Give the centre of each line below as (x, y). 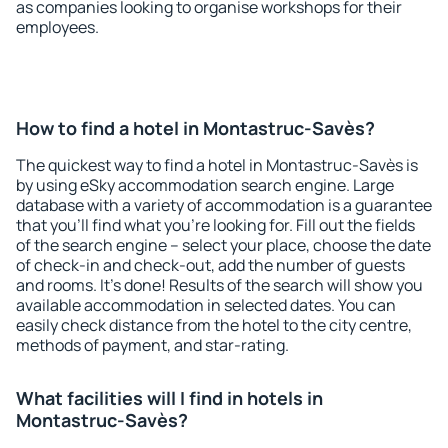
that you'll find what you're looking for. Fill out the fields (215, 225)
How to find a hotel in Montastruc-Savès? (195, 128)
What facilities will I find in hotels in (169, 398)
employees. (57, 27)
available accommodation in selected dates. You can (206, 305)
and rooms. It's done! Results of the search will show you (219, 285)
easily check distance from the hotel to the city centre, (214, 325)
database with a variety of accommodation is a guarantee (224, 205)
